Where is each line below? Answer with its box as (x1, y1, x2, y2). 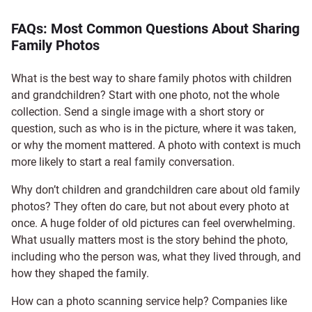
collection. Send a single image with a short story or (11, 105, 264, 119)
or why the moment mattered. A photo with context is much (11, 139, 301, 153)
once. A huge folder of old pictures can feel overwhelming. (11, 217, 295, 231)
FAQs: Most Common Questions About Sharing (11, 20, 299, 38)
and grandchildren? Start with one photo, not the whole (11, 88, 279, 102)
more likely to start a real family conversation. (11, 155, 235, 169)
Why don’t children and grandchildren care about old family (11, 183, 300, 197)
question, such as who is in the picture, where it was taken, (11, 122, 296, 136)
